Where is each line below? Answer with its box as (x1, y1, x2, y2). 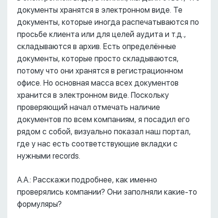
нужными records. (17, 151, 80, 161)
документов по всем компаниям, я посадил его (17, 115, 190, 124)
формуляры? (17, 200, 62, 209)
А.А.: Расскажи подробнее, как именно (17, 175, 157, 184)
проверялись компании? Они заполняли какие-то (17, 187, 197, 197)
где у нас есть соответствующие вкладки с (17, 139, 178, 148)
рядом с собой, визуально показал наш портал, (17, 127, 191, 136)
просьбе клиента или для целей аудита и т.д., (17, 30, 186, 39)
